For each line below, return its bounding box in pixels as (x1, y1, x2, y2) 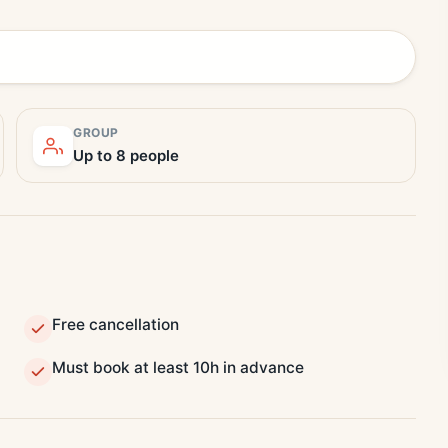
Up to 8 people (73, 146, 179, 165)
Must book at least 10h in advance (52, 358, 304, 377)
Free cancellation (52, 315, 179, 334)
